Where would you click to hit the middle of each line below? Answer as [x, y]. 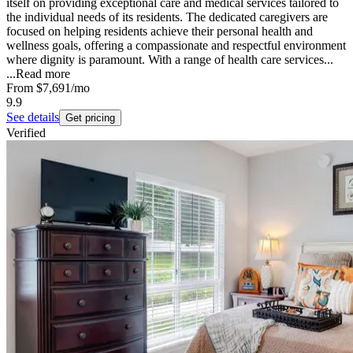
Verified [26, 133]
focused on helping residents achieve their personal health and [160, 32]
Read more [43, 74]
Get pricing [90, 118]
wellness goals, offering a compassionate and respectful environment [176, 46]
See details [33, 117]
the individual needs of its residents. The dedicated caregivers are [167, 17]
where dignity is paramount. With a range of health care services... [170, 60]
